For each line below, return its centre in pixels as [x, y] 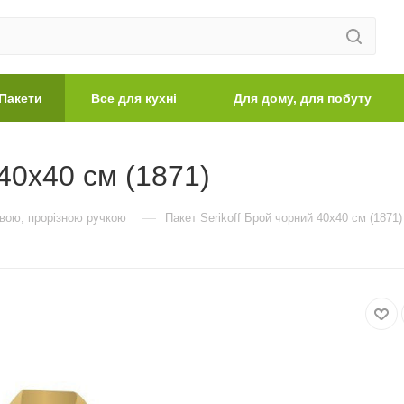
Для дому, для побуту [303, 98]
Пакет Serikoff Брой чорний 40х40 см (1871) [284, 218]
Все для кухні [134, 98]
